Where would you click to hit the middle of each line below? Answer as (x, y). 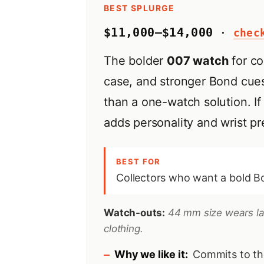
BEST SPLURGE (139, 8)
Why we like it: (151, 254)
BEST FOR (138, 161)
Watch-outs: (135, 212)
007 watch (198, 60)
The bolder (136, 60)
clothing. (123, 228)
